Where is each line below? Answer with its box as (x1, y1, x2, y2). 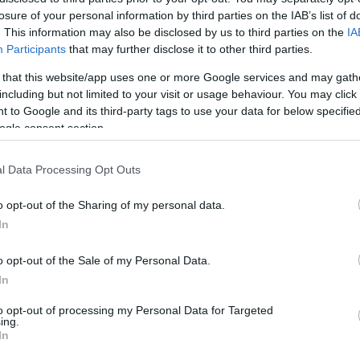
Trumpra (22, 142, 108, 169)
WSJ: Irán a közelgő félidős (22, 92, 274, 119)
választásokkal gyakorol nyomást (22, 117, 327, 144)
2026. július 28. (22, 207, 120, 228)
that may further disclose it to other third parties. (66, 43, 313, 55)
